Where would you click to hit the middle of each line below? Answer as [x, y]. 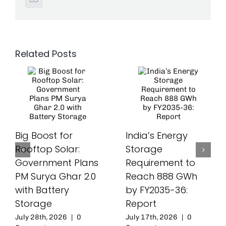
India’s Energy [157, 136]
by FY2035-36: [157, 190]
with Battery [42, 190]
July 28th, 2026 [41, 217]
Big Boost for [44, 136]
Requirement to [160, 163]
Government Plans [57, 163]
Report [141, 204]
